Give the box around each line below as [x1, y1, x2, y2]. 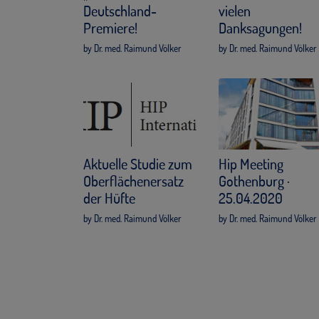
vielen [219, 1, 251, 21]
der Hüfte [83, 189, 135, 208]
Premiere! [83, 19, 137, 38]
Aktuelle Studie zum [83, 155, 192, 174]
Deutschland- [83, 1, 157, 21]
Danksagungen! [219, 19, 302, 38]
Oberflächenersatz [83, 172, 184, 191]
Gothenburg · [219, 172, 290, 191]
